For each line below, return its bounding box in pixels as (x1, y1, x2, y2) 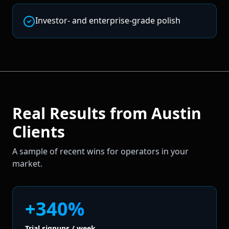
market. (12, 157, 42, 169)
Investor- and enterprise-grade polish (35, 14, 180, 26)
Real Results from (12, 102, 151, 124)
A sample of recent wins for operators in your (12, 145, 189, 157)
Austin (151, 102, 201, 124)
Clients (12, 121, 65, 142)
